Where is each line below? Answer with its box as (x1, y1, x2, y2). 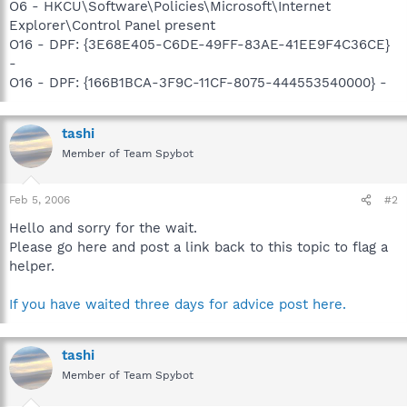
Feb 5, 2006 (9, 194, 70, 206)
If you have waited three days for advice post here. (9, 296, 346, 313)
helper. (9, 258, 55, 274)
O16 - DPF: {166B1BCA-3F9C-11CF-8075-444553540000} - (9, 74, 387, 91)
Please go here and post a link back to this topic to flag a (9, 239, 388, 255)
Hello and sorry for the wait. (9, 220, 197, 236)
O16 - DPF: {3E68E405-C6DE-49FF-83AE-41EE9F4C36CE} (9, 35, 390, 53)
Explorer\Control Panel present (9, 16, 215, 34)
